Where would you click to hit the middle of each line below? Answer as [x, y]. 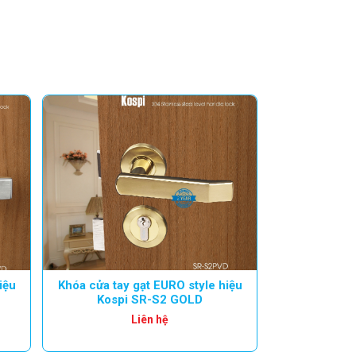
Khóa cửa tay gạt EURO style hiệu [150, 285]
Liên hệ [150, 319]
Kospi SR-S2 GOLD [150, 299]
